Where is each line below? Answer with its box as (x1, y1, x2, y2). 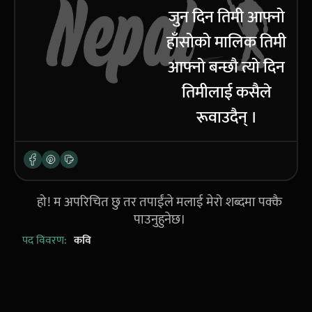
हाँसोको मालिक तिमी (166, 28, 286, 56)
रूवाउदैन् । (196, 103, 257, 132)
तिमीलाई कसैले (181, 78, 272, 107)
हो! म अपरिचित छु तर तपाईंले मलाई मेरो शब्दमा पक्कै (37, 191, 282, 213)
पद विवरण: (22, 230, 67, 250)
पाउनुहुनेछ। (133, 208, 186, 231)
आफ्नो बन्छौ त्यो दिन (168, 53, 285, 81)
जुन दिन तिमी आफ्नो (168, 3, 285, 31)
